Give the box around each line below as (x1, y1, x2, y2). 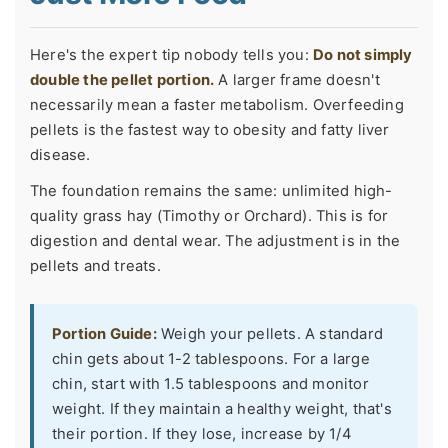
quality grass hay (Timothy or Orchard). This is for (30, 207, 389, 226)
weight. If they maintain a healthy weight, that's (52, 400, 392, 419)
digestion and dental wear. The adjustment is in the (30, 232, 401, 251)
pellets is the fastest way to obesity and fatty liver (30, 121, 390, 140)
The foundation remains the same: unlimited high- (30, 182, 393, 201)
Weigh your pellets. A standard (156, 325, 384, 344)
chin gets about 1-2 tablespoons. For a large (52, 350, 370, 369)
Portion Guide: (52, 325, 157, 344)
